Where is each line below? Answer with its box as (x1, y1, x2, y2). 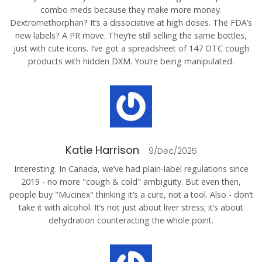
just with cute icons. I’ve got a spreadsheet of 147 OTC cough (13, 43, 249, 54)
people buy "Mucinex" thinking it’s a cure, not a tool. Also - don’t (9, 189, 253, 201)
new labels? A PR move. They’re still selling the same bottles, (15, 30, 247, 42)
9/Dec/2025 (148, 145, 197, 157)
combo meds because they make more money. (40, 4, 222, 16)
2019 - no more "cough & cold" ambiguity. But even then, (21, 176, 241, 188)
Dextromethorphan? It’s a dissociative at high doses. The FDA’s (10, 17, 252, 29)
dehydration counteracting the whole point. (49, 215, 213, 226)
